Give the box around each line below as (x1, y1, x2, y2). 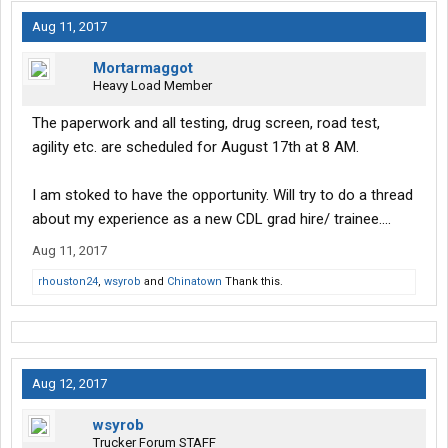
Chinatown (167, 275, 222, 289)
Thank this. (222, 275, 283, 289)
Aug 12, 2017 (32, 376, 107, 392)
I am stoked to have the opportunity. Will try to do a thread (32, 186, 413, 205)
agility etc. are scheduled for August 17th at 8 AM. (32, 138, 359, 157)
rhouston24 (38, 275, 98, 289)
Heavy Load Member (93, 78, 212, 94)
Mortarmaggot (93, 59, 193, 78)
